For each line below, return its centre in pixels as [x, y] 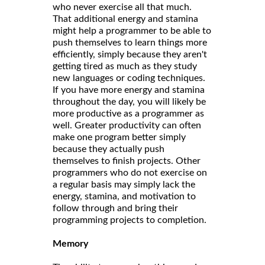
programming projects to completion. [130, 220]
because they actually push [109, 149]
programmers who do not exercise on [130, 173]
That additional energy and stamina [125, 19]
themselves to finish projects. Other [127, 161]
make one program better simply [119, 138]
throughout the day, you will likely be [129, 102]
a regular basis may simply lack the [124, 185]
